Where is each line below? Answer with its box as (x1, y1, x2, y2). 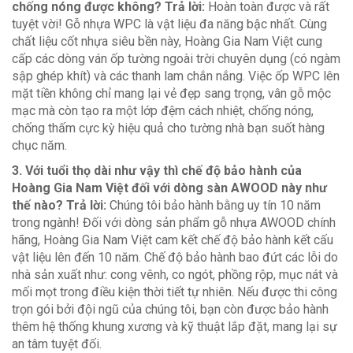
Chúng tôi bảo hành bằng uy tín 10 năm (106, 198, 321, 214)
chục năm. (12, 138, 67, 154)
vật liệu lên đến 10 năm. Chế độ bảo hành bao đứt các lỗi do (12, 250, 338, 266)
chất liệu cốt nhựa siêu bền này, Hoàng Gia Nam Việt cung (12, 34, 322, 50)
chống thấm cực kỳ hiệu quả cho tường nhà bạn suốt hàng (12, 121, 325, 136)
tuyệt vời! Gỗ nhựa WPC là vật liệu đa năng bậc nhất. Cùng (12, 17, 327, 32)
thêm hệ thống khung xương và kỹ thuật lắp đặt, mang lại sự (12, 319, 337, 335)
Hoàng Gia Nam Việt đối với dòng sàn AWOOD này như (12, 180, 327, 196)
